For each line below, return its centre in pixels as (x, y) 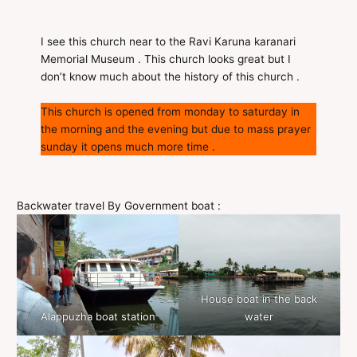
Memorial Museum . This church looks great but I (166, 59)
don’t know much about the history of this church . (171, 77)
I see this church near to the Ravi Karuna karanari (169, 42)
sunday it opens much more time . (128, 147)
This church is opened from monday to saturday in (171, 112)
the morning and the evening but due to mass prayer (176, 129)
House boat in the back (259, 299)
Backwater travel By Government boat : (119, 206)
